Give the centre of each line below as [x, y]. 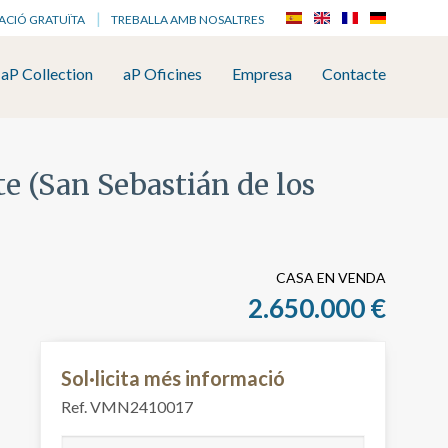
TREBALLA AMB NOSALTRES [187, 19]
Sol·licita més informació [173, 378]
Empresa [262, 73]
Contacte [354, 73]
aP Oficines [162, 73]
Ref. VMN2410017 [127, 407]
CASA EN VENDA [331, 278]
